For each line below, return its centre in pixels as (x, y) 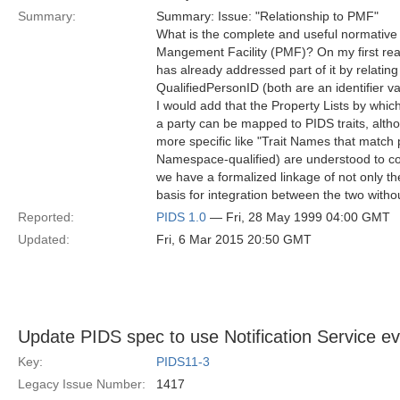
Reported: (46, 217)
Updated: (44, 239)
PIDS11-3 (183, 362)
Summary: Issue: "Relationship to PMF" (267, 16)
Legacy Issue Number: (82, 384)
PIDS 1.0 (181, 217)
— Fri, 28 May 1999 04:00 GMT (298, 217)
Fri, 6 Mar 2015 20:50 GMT (234, 239)
